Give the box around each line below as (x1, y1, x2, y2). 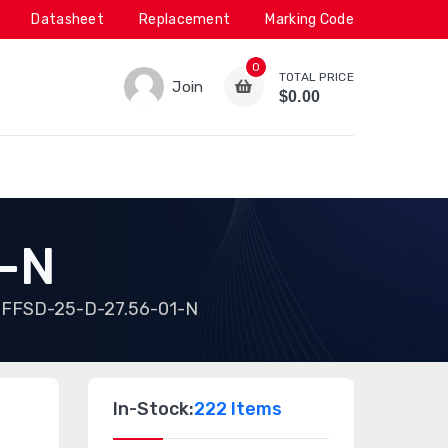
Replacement (139, 11, 231, 28)
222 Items (194, 398, 282, 420)
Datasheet (31, 11, 105, 28)
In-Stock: (113, 398, 194, 420)
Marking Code (265, 11, 354, 28)
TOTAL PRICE (278, 70, 354, 84)
